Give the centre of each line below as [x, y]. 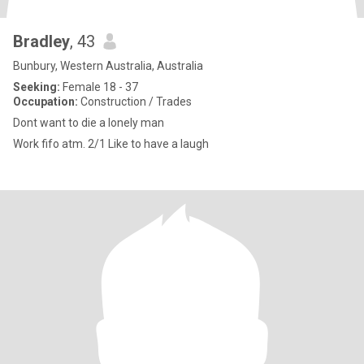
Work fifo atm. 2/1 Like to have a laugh [158, 144]
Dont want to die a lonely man [89, 123]
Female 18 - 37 [99, 87]
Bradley [41, 41]
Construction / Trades [135, 102]
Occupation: [45, 102]
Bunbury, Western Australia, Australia [108, 66]
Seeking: [37, 87]
